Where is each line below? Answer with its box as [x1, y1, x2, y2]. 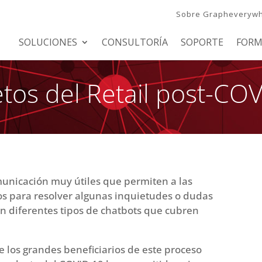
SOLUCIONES [18, 35, 77, 49]
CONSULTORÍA [101, 35, 168, 49]
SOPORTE [180, 35, 223, 49]
